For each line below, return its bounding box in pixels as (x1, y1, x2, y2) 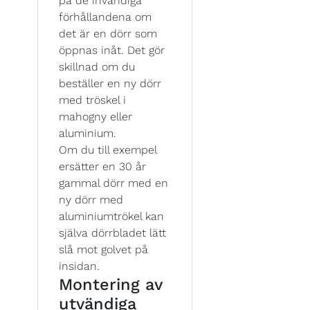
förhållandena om (59, 10, 152, 24)
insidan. (59, 259, 100, 273)
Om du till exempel (59, 143, 156, 156)
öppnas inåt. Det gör (59, 43, 165, 57)
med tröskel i (59, 93, 126, 107)
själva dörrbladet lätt (59, 226, 166, 239)
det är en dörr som (59, 26, 157, 40)
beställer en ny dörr (59, 76, 161, 90)
